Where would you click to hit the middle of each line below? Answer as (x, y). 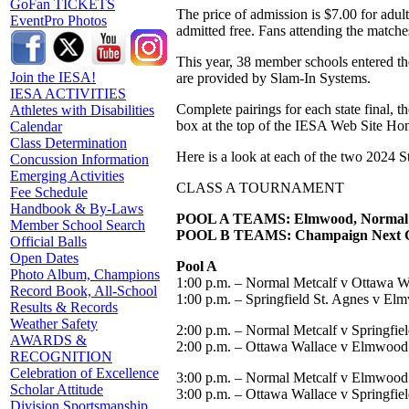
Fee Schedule (49, 192)
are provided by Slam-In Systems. (273, 78)
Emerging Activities (67, 176)
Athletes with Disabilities (82, 110)
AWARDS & (48, 340)
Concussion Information (79, 159)
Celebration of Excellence (84, 373)
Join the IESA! (53, 77)
